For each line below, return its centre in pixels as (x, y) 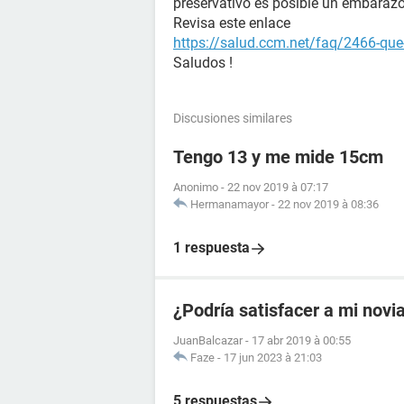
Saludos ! (203, 63)
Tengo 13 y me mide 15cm (278, 157)
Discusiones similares (233, 118)
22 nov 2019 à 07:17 (278, 187)
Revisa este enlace (232, 23)
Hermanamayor (230, 204)
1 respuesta (211, 248)
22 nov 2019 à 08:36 (328, 204)
